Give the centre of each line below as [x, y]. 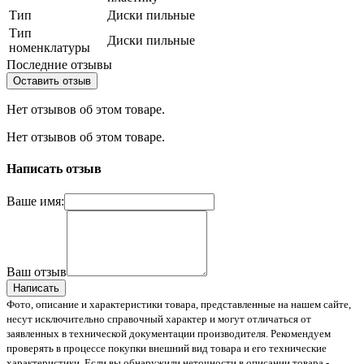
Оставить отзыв [52, 80]
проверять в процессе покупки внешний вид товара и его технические [167, 349]
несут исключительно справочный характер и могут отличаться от [159, 319]
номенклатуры [50, 47]
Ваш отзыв [37, 272]
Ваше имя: [35, 201]
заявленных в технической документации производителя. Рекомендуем [169, 334]
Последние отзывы [59, 64]
